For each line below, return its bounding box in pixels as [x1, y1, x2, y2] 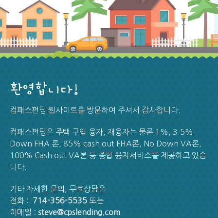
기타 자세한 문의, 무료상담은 [10, 185, 106, 193]
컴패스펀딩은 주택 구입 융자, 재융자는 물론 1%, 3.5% [10, 127, 194, 136]
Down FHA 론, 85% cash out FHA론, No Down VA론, [10, 139, 202, 147]
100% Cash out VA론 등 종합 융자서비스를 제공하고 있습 [10, 151, 207, 159]
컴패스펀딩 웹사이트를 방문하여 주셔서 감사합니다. [10, 106, 181, 114]
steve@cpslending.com [38, 208, 121, 217]
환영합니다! [10, 81, 79, 97]
